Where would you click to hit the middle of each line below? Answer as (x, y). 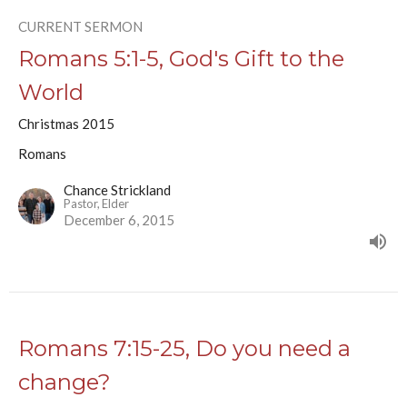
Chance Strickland (117, 189)
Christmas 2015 (66, 123)
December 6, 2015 (119, 219)
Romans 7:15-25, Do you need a (184, 348)
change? (65, 382)
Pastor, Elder (96, 203)
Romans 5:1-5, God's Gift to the (181, 58)
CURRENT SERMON (80, 26)
